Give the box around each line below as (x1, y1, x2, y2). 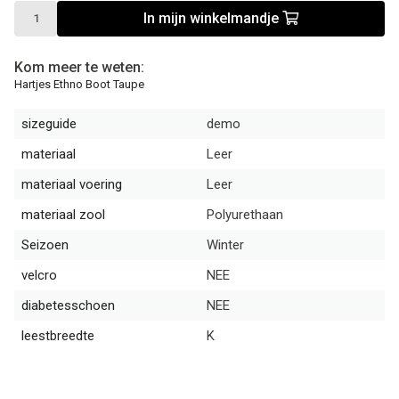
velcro (21, 266, 57, 283)
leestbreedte (21, 327, 94, 344)
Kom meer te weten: (14, 58, 144, 76)
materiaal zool (21, 206, 105, 223)
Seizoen (21, 236, 69, 253)
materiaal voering (21, 175, 122, 192)
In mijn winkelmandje (143, 10, 282, 28)
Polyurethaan (207, 206, 283, 223)
